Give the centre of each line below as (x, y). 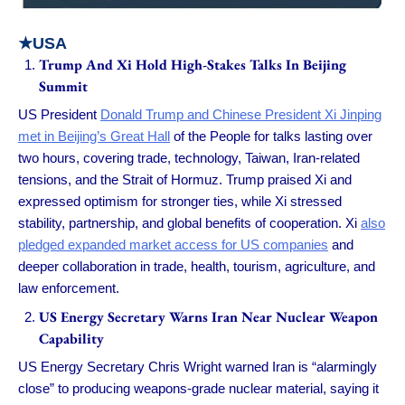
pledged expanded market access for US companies (173, 245)
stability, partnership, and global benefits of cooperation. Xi (189, 223)
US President (59, 115)
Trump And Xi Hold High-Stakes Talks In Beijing (192, 64)
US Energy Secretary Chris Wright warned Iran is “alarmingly (198, 367)
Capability (71, 338)
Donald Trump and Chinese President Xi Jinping (241, 115)
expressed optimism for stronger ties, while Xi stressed (180, 202)
